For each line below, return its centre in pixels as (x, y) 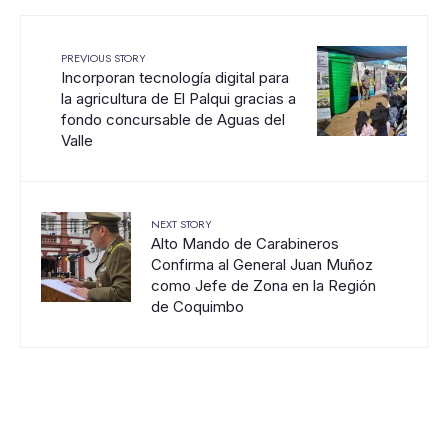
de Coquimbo (197, 306)
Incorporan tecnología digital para (175, 77)
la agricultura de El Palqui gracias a (178, 98)
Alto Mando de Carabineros (245, 243)
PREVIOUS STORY (103, 58)
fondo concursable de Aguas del (173, 119)
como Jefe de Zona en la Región (263, 285)
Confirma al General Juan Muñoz (262, 264)
